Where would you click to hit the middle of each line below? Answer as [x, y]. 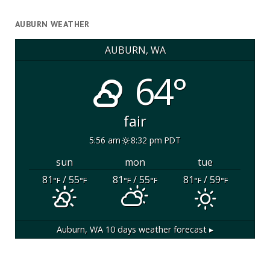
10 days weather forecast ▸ [158, 230]
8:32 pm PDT [155, 140]
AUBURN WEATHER [52, 24]
